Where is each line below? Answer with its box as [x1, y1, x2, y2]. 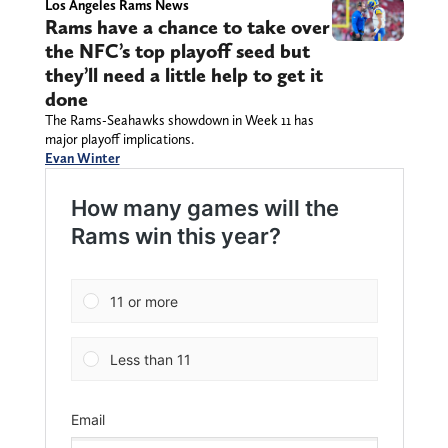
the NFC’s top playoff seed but [44, 38, 310, 63]
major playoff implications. [44, 130, 194, 147]
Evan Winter [44, 149, 120, 166]
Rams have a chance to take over [44, 14, 330, 39]
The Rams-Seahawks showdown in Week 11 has [44, 111, 314, 128]
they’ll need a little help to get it [44, 62, 323, 87]
